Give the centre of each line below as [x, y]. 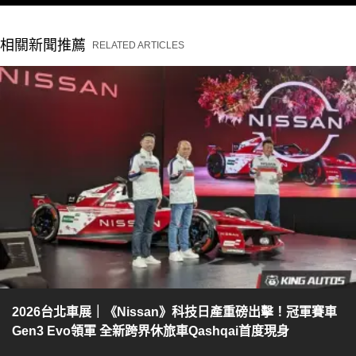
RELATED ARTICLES [138, 46]
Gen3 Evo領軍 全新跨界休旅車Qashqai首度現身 [151, 331]
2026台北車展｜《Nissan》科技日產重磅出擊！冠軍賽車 [174, 311]
